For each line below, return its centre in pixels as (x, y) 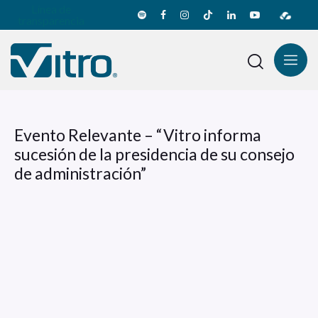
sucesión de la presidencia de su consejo (154, 154)
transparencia (51, 21)
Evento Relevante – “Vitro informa (138, 135)
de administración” (80, 174)
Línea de (51, 9)
